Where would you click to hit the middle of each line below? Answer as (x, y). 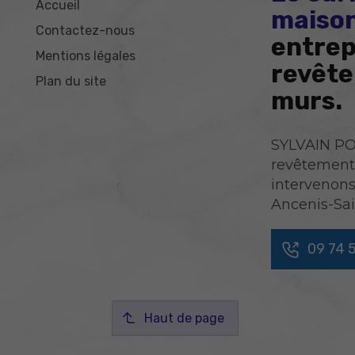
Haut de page (185, 318)
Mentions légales (86, 56)
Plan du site (71, 82)
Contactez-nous (86, 31)
